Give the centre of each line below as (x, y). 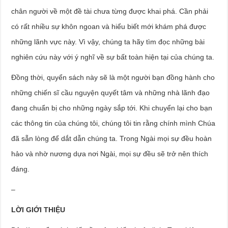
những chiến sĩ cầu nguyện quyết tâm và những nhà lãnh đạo (111, 93)
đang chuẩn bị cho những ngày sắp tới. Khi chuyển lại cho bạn (112, 108)
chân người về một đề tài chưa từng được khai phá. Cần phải (110, 11)
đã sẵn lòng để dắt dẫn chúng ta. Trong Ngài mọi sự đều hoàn (112, 138)
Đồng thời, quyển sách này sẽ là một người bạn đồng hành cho (113, 77)
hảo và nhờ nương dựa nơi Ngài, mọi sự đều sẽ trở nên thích (110, 154)
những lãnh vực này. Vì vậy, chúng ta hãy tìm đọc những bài (108, 42)
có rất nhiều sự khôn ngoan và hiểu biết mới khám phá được (109, 26)
